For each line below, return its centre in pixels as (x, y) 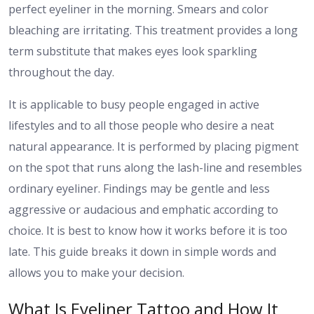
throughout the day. (61, 73)
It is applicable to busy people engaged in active (134, 105)
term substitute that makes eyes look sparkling (133, 52)
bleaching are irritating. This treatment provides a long (153, 30)
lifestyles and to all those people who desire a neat (141, 126)
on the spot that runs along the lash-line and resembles (155, 168)
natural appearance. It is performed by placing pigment (153, 147)
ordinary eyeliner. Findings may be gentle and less (139, 189)
